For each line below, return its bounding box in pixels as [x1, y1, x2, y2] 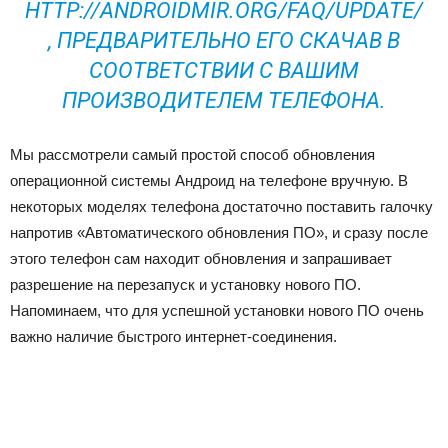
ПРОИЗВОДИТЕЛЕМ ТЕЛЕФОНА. [62, 88, 386, 113]
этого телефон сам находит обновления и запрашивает [10, 250, 392, 267]
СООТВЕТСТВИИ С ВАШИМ [89, 58, 359, 83]
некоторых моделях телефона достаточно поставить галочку [10, 198, 433, 215]
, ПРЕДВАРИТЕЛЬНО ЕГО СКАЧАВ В [48, 28, 400, 53]
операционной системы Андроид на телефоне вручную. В [10, 172, 408, 189]
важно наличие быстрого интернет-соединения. [10, 328, 337, 345]
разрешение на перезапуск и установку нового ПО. [10, 276, 361, 293]
